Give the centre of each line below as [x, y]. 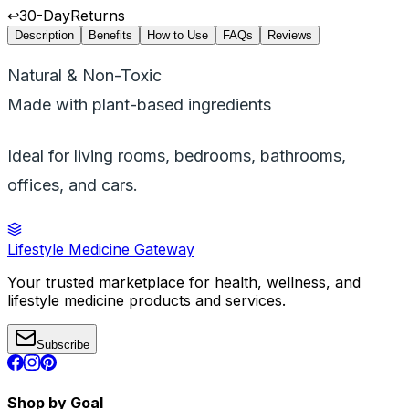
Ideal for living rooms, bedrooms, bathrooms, [177, 155]
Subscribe [63, 344]
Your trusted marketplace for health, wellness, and [184, 282]
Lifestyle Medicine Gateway [101, 249]
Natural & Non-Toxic [84, 75]
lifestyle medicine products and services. [147, 300]
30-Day [45, 15]
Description [44, 35]
